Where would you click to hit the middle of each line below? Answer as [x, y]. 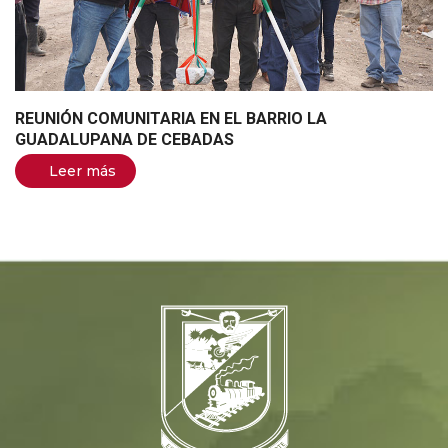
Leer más [82, 170]
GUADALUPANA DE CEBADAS [124, 139]
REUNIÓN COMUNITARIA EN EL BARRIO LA [171, 118]
